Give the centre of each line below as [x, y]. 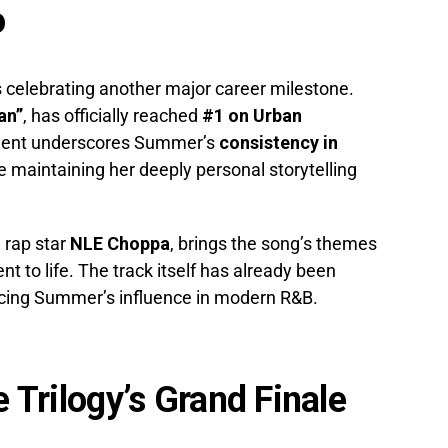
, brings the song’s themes [273, 244]
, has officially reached [112, 116]
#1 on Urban [252, 116]
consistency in [278, 143]
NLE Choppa [120, 244]
